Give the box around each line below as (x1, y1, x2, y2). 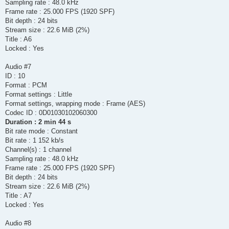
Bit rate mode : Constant (5, 127, 78, 135)
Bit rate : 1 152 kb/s (5, 136, 64, 145)
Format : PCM (5, 81, 47, 89)
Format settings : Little (5, 90, 72, 99)
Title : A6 (5, 35, 32, 43)
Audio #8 (5, 219, 31, 227)
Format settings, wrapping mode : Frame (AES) (5, 100, 145, 108)
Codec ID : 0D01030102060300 (5, 109, 97, 117)
